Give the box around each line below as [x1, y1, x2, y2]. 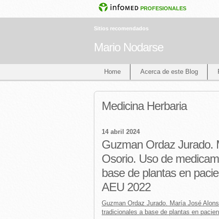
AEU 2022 [102, 180, 151, 194]
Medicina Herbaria [102, 99, 187, 112]
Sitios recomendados [94, 25, 149, 31]
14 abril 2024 [102, 128, 140, 135]
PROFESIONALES [140, 5, 186, 11]
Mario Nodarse [94, 41, 163, 54]
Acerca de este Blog [140, 68, 198, 75]
